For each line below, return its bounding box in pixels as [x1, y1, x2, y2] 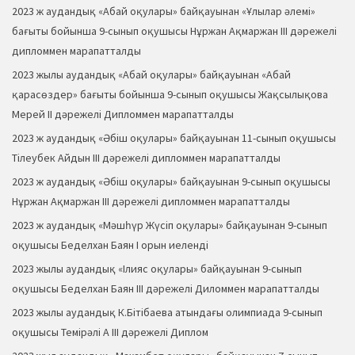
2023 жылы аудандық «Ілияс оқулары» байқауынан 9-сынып [12, 261, 302, 277]
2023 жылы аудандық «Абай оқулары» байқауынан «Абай [12, 67, 291, 82]
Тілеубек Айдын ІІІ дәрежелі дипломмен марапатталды [12, 151, 281, 166]
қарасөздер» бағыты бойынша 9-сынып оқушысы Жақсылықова [12, 87, 328, 102]
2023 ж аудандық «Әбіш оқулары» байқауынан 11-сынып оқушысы [12, 131, 336, 146]
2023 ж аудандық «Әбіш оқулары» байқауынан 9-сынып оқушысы [12, 174, 330, 189]
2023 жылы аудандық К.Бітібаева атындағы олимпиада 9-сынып [12, 305, 323, 320]
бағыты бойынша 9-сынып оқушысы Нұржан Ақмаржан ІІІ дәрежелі [12, 24, 337, 39]
